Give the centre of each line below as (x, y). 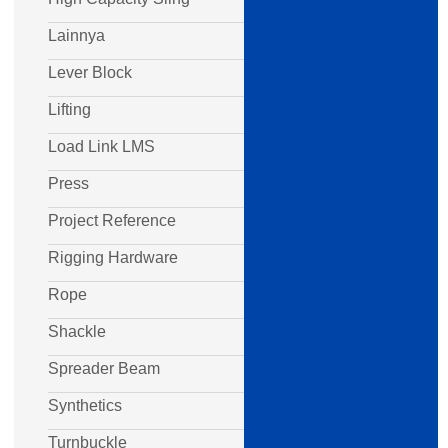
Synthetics (85, 405)
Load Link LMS (101, 146)
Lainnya (76, 35)
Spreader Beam (104, 368)
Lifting (69, 109)
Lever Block (90, 72)
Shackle (77, 331)
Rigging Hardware (113, 257)
